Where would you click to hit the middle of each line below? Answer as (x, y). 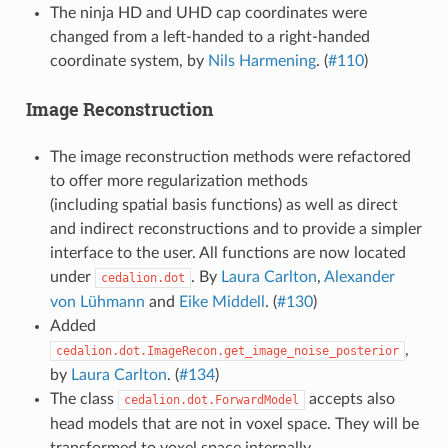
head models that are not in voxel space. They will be (234, 423)
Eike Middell (221, 301)
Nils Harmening (261, 60)
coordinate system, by (128, 60)
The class (83, 398)
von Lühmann (97, 301)
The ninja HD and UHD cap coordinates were (208, 12)
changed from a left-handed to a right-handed (209, 36)
